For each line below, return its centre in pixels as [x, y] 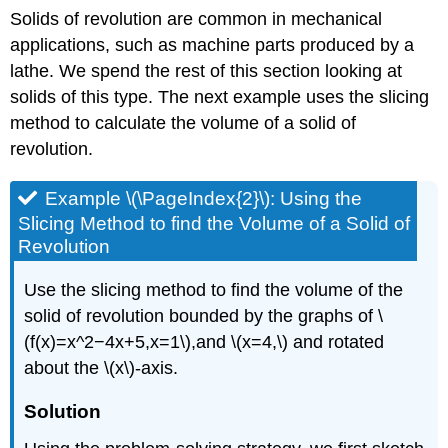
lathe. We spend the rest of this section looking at [206, 70]
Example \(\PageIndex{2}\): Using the [204, 198]
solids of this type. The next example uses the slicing [220, 96]
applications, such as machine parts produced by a [212, 44]
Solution [63, 411]
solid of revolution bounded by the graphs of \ [204, 315]
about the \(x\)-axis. [101, 367]
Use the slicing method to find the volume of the [214, 289]
